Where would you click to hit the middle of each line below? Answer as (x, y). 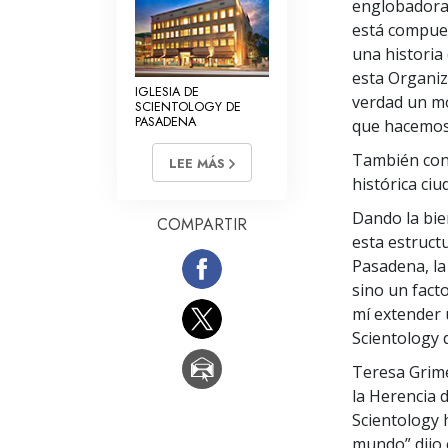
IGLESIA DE (167, 91)
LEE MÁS (199, 164)
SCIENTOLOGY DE (188, 106)
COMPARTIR (202, 225)
